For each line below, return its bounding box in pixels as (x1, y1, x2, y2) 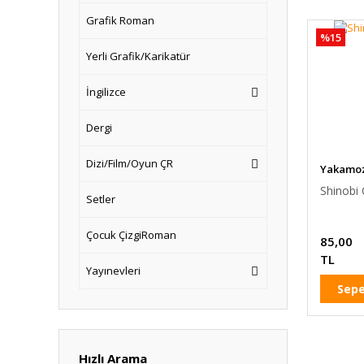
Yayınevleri (86, 263, 141, 278)
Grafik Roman (86, 13, 154, 28)
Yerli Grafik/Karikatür (86, 49, 190, 63)
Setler (86, 192, 115, 206)
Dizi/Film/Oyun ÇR (86, 156, 173, 171)
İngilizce (86, 84, 126, 99)
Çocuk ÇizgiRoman (86, 227, 176, 242)
